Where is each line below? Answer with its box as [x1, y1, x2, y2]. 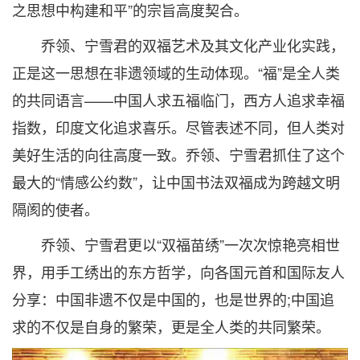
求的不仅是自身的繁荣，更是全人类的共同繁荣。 [12, 315, 330, 337]
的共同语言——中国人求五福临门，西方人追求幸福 [12, 88, 345, 110]
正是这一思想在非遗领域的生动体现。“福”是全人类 [12, 61, 340, 83]
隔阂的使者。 [12, 198, 99, 219]
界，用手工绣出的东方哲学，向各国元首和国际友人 [12, 260, 345, 282]
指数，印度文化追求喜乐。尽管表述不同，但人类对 [12, 116, 345, 137]
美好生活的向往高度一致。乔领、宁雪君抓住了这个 [12, 143, 345, 165]
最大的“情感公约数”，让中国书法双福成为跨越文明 [12, 170, 340, 192]
